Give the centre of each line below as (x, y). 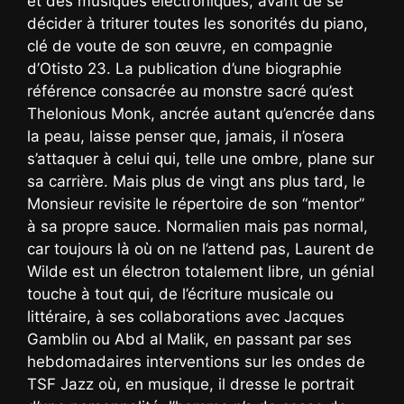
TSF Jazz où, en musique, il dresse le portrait (191, 384)
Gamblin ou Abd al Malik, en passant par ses (189, 339)
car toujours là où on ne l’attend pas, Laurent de (201, 248)
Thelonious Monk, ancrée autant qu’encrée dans (201, 113)
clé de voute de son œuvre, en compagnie (180, 46)
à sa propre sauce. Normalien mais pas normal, (197, 226)
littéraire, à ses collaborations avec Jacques (186, 316)
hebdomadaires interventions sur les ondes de (196, 361)
